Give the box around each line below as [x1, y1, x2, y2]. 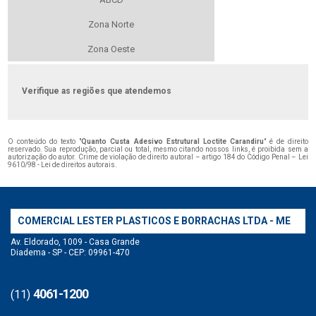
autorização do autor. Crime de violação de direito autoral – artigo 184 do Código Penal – [8, 153, 298, 162]
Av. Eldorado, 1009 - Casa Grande [11, 237, 140, 248]
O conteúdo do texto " [8, 138, 82, 146]
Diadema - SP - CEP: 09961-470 [11, 248, 130, 258]
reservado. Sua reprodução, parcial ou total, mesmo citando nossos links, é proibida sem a [8, 145, 308, 154]
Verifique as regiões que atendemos [22, 86, 172, 97]
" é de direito [263, 138, 308, 146]
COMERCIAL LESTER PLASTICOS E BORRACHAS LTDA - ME [18, 215, 291, 227]
